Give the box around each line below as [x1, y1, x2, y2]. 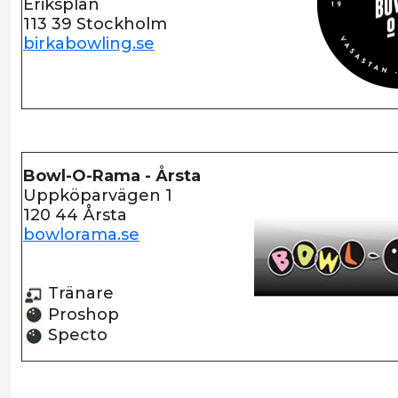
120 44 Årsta [23, 205, 127, 225]
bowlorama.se [23, 225, 139, 244]
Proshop [44, 304, 119, 324]
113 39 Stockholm [23, 14, 167, 34]
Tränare [44, 283, 114, 303]
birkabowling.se [23, 34, 155, 53]
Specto [44, 325, 107, 346]
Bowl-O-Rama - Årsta [23, 166, 201, 186]
